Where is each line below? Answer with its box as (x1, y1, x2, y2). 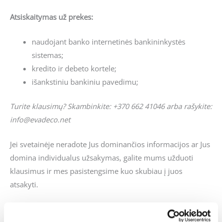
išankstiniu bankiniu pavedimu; (31, 76, 138, 87)
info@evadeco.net (10, 114, 70, 124)
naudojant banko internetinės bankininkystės (31, 36, 185, 47)
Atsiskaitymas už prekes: (10, 11, 93, 22)
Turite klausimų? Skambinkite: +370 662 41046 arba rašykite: (10, 101, 212, 111)
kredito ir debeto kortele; (31, 63, 116, 73)
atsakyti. (10, 179, 38, 190)
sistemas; (31, 50, 63, 60)
